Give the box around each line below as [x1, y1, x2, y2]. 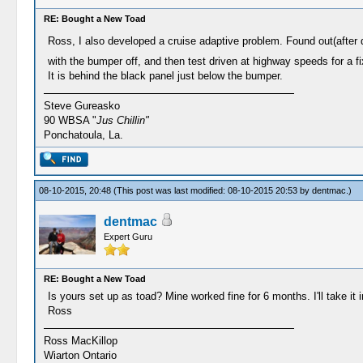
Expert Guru [103, 232, 152, 241]
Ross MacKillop [43, 335, 117, 347]
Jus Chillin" [96, 114, 149, 126]
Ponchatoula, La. [43, 129, 123, 141]
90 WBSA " [43, 114, 96, 126]
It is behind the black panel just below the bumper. [47, 70, 283, 82]
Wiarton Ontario [43, 349, 117, 361]
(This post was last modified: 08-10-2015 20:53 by [113, 186, 312, 195]
